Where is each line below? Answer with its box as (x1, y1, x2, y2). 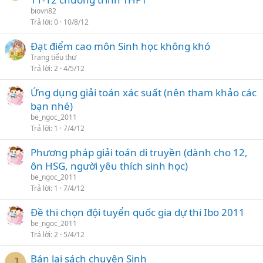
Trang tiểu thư (31, 52, 76, 62)
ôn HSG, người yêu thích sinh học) (31, 159, 188, 173)
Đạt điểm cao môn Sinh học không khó (31, 39, 210, 53)
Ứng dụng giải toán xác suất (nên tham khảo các (31, 86, 257, 99)
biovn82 (31, 6, 56, 16)
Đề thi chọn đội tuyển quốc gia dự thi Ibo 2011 (31, 205, 245, 219)
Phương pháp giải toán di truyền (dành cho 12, (31, 146, 248, 159)
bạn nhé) (31, 99, 73, 113)
